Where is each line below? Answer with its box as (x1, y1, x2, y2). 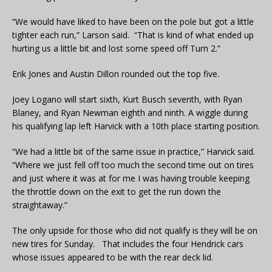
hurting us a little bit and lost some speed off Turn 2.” (12, 42, 220, 55)
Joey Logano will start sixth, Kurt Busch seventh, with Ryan (12, 93, 242, 106)
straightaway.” (12, 199, 67, 211)
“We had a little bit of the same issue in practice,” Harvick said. (12, 146, 255, 158)
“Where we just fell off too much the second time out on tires (12, 159, 254, 171)
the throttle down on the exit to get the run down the (12, 186, 221, 198)
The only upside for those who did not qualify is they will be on (12, 225, 257, 237)
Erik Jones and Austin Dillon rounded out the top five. (12, 68, 219, 80)
